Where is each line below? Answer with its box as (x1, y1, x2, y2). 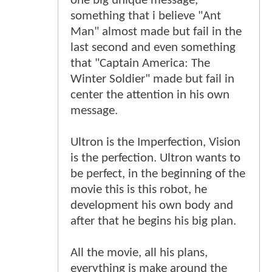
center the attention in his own (70, 88, 229, 101)
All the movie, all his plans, (70, 246, 208, 259)
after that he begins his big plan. (70, 214, 236, 228)
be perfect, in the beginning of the (70, 167, 245, 180)
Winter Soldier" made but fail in (70, 72, 234, 86)
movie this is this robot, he (70, 183, 207, 196)
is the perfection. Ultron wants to (70, 151, 240, 165)
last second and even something (70, 41, 236, 54)
